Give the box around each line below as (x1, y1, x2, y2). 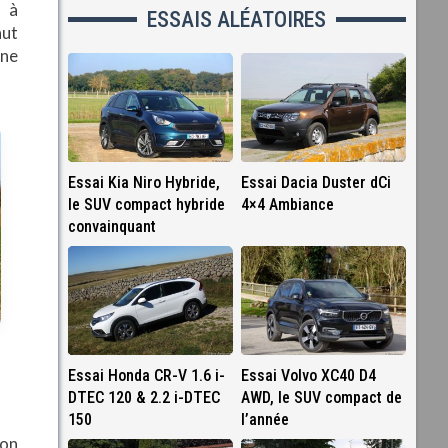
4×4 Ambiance (240, 194, 334, 214)
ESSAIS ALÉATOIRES (147, 6, 327, 32)
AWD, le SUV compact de (240, 387, 402, 407)
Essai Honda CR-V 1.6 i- (67, 365, 225, 385)
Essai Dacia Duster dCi (240, 172, 391, 192)
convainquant (67, 216, 156, 236)
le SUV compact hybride (67, 194, 225, 214)
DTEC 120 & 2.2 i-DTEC (67, 387, 220, 407)
